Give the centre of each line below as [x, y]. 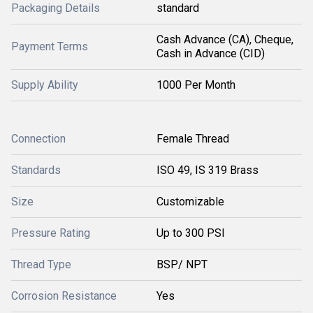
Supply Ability [45, 85]
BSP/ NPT [182, 264]
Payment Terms [50, 46]
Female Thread [193, 139]
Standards [36, 170]
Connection [38, 139]
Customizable [190, 202]
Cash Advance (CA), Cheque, [225, 39]
